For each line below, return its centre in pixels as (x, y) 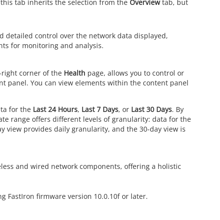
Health (75, 73)
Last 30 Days (151, 109)
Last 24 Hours (55, 109)
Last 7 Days (100, 109)
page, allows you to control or (135, 73)
